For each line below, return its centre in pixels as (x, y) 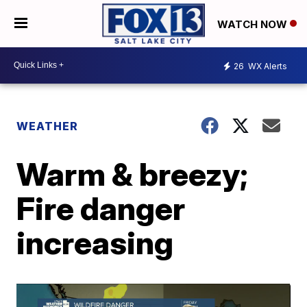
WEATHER (48, 126)
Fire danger (101, 208)
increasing (95, 242)
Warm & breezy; (133, 174)
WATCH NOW (254, 24)
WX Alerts (267, 66)
